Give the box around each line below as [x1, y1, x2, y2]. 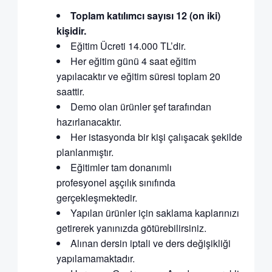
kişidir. [56, 24, 86, 38]
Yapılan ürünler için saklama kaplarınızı [70, 206, 239, 220]
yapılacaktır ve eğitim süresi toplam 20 [56, 69, 220, 84]
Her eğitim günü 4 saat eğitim [70, 54, 196, 69]
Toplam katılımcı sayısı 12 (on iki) [70, 8, 220, 23]
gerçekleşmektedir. [56, 191, 137, 205]
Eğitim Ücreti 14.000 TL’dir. [70, 39, 186, 53]
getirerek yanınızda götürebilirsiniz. [56, 221, 206, 236]
